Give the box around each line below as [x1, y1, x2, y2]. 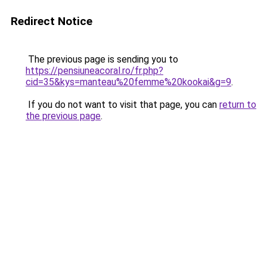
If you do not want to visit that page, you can [26, 99, 219, 110]
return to [219, 99, 256, 110]
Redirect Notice [11, 14, 92, 28]
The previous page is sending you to [26, 54, 178, 65]
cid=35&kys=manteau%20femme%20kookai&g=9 [26, 76, 231, 88]
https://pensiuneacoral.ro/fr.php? [26, 65, 163, 76]
